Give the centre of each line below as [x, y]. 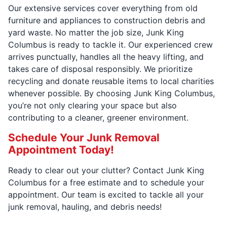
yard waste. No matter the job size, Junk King [96, 32]
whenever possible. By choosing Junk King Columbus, [111, 93]
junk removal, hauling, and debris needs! [85, 207]
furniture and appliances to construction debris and [107, 20]
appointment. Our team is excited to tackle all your [106, 195]
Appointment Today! [61, 150]
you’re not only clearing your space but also [92, 105]
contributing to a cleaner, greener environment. [98, 118]
